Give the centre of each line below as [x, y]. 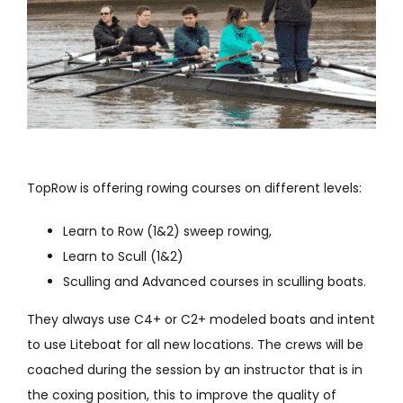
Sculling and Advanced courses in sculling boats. [214, 281]
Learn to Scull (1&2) [123, 256]
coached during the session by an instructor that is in [194, 369]
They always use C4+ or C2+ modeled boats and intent [201, 319]
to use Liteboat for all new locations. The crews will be [195, 344]
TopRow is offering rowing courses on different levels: [194, 188]
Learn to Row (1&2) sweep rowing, [167, 231]
